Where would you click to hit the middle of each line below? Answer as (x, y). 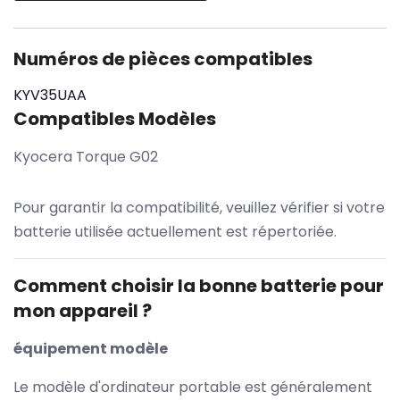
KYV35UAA (50, 95)
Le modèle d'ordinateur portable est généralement (193, 387)
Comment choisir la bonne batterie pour (199, 285)
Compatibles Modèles (115, 118)
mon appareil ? (83, 310)
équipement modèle (91, 348)
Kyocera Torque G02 (86, 156)
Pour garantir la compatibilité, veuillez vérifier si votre (199, 207)
